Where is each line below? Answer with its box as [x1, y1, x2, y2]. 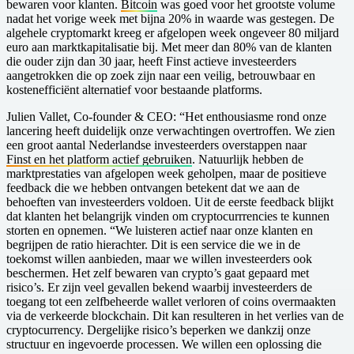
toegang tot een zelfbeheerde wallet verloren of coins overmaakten [6, 294, 336, 308]
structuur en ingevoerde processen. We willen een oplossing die [6, 337, 322, 351]
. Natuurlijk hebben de [192, 152, 303, 166]
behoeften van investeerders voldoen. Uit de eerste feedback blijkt [6, 194, 333, 209]
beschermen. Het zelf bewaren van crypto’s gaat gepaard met [6, 265, 309, 280]
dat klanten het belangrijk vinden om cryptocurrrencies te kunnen [6, 209, 330, 223]
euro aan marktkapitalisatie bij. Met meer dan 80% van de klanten [6, 40, 332, 54]
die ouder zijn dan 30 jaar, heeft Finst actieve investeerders [6, 54, 296, 68]
